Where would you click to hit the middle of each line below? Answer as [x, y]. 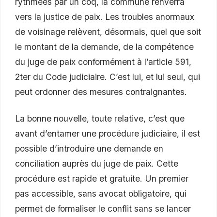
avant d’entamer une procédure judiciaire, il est [108, 134]
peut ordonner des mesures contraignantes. [101, 92]
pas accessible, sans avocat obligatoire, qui [101, 194]
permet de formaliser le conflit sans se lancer [103, 209]
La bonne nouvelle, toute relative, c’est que [100, 119]
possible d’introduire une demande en [89, 149]
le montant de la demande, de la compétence [104, 47]
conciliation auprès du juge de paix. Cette [97, 164]
